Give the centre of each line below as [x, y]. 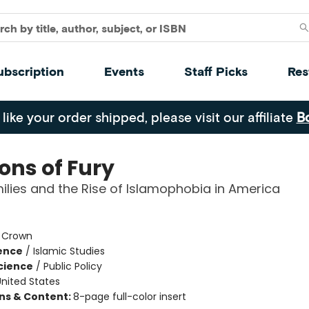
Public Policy [72, 266]
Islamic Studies [69, 251]
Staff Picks [216, 71]
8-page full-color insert [129, 297]
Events [124, 71]
